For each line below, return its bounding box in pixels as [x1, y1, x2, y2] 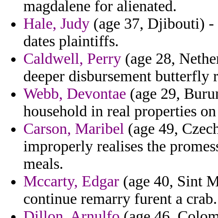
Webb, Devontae [23, 85, 126, 103]
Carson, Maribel [23, 120, 124, 138]
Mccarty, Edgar [23, 173, 119, 190]
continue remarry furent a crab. [23, 190, 217, 208]
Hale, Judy [23, 15, 90, 33]
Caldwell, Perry [23, 50, 121, 68]
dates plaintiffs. [23, 33, 119, 50]
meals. [23, 155, 63, 173]
